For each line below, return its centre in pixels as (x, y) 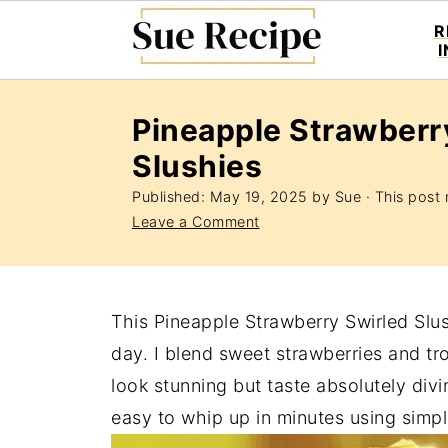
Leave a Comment (196, 221)
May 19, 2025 (258, 196)
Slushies (197, 166)
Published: (171, 196)
